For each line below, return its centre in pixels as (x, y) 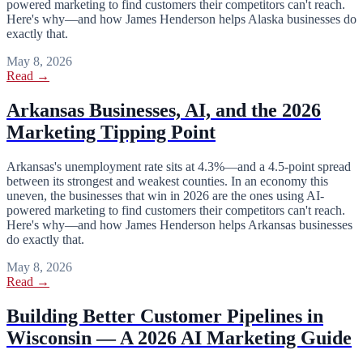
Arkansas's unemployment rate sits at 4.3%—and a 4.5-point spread (179, 167)
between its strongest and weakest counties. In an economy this (167, 181)
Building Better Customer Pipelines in (165, 316)
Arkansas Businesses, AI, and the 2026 (164, 111)
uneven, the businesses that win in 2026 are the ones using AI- (165, 196)
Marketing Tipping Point (111, 132)
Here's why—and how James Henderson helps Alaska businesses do (181, 19)
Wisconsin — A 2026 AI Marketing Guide (179, 337)
